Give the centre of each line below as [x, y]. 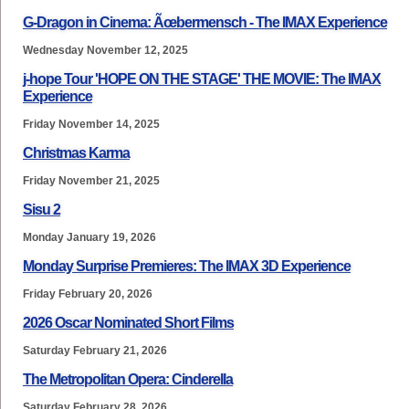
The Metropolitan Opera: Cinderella [128, 379]
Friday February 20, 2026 [88, 294]
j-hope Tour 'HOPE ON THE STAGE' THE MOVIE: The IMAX [202, 79]
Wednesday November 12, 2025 [105, 50]
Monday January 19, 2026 [89, 237]
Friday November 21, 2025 [91, 181]
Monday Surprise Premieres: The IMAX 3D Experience [187, 266]
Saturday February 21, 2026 [95, 351]
